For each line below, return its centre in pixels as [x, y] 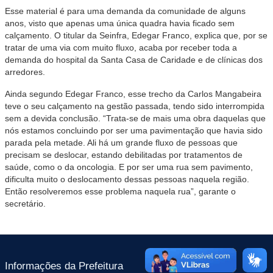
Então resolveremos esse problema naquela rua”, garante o [120, 191]
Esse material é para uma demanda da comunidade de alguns [125, 11]
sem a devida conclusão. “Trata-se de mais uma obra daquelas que [135, 118]
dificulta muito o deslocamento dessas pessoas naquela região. [127, 179]
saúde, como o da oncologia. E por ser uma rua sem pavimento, [129, 167]
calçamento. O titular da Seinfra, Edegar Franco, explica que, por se [136, 35]
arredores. [25, 72]
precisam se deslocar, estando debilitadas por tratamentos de [124, 155]
